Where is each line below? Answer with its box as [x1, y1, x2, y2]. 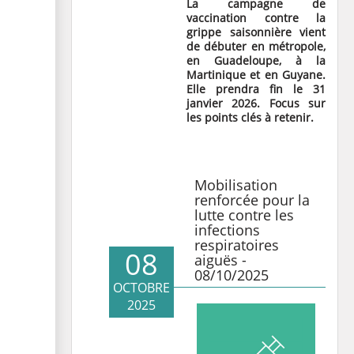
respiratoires [194, 235, 279, 254]
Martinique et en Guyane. [186, 67, 326, 82]
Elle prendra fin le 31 [186, 81, 326, 96]
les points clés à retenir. [186, 110, 314, 125]
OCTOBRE [113, 279, 170, 296]
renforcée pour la [194, 190, 310, 209]
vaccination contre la [186, 10, 326, 25]
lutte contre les [194, 205, 294, 224]
